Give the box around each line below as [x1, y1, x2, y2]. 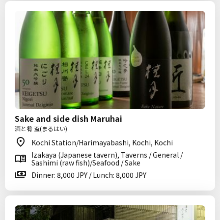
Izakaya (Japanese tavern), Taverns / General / [31, 150, 183, 160]
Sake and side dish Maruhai [15, 112, 122, 124]
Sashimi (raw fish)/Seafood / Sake [31, 158, 140, 167]
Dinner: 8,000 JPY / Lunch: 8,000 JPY [31, 170, 146, 180]
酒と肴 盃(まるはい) [15, 124, 67, 133]
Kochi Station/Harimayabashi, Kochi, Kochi [31, 137, 173, 147]
